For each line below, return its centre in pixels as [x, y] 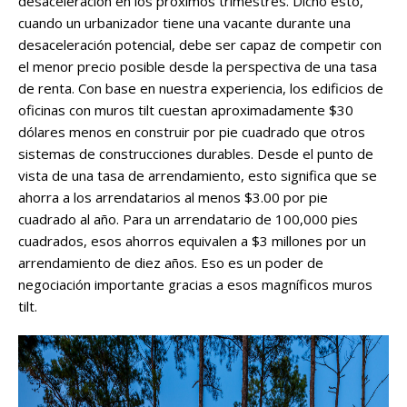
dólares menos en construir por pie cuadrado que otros [192, 132]
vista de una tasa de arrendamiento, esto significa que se [198, 176]
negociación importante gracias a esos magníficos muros [195, 285]
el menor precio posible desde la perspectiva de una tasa [198, 67]
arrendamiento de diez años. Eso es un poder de [171, 263]
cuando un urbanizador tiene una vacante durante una [184, 23]
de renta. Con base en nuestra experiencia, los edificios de [201, 89]
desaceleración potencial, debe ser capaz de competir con [200, 45]
